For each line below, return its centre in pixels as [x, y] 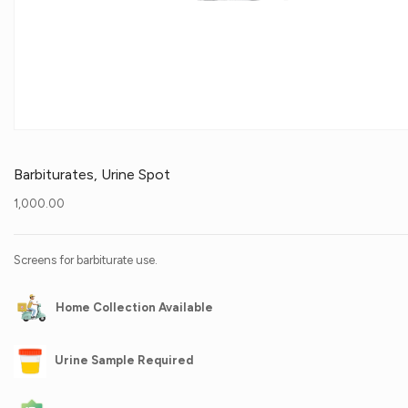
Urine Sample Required [124, 361]
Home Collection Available [134, 308]
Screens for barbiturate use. [86, 260]
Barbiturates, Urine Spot [92, 174]
